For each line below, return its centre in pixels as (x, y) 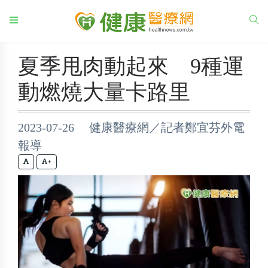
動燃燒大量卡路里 (104, 92)
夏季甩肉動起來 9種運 (131, 66)
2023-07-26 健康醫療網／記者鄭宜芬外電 (131, 127)
